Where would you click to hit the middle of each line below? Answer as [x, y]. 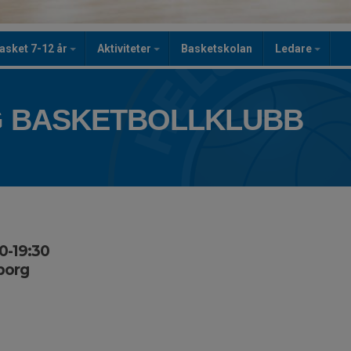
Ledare [295, 49]
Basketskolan [217, 49]
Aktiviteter [125, 49]
